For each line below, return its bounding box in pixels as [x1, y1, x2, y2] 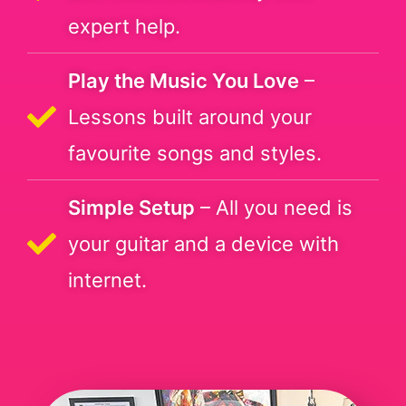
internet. [68, 267, 147, 292]
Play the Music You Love [68, 68, 299, 92]
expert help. [68, 14, 180, 38]
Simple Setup [68, 195, 195, 219]
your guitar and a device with [68, 231, 339, 256]
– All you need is [195, 195, 353, 219]
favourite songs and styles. [68, 140, 322, 165]
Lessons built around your [68, 104, 312, 129]
